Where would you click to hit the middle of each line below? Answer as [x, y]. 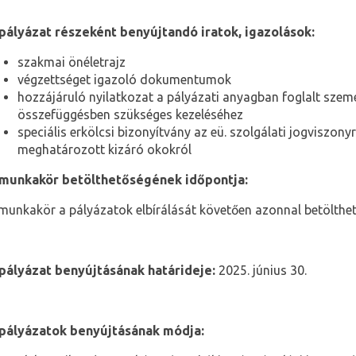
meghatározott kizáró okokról [105, 150]
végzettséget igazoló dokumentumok [125, 80]
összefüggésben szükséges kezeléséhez [131, 115]
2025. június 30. [261, 271]
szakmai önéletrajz [72, 62]
